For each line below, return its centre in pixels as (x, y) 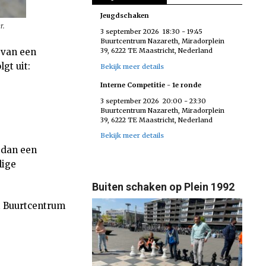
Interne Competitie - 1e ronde (151, 85)
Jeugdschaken (125, 15)
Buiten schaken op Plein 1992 (164, 187)
